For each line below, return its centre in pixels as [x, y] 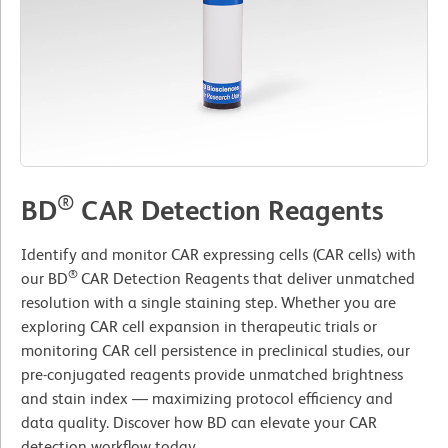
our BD [44, 279]
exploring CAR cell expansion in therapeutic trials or [199, 327]
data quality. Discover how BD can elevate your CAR [199, 423]
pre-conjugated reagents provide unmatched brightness [212, 375]
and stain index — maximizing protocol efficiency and [207, 399]
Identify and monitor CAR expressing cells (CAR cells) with [218, 255]
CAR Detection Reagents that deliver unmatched [248, 279]
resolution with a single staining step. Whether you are [208, 303]
